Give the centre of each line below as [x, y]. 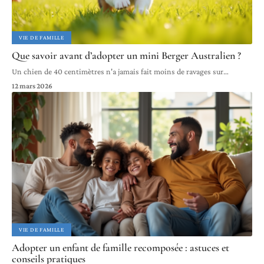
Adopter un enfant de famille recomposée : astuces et [121, 247]
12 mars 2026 [32, 85]
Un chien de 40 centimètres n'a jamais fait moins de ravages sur [118, 71]
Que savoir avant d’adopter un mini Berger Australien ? [126, 55]
